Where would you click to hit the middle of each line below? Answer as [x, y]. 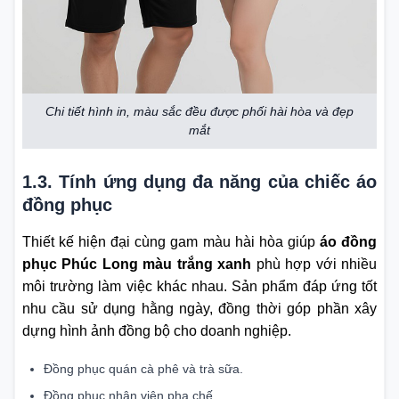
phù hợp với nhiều [314, 265]
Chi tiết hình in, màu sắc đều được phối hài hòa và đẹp [199, 112]
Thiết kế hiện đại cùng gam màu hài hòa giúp [171, 242]
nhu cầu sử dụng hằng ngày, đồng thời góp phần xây [199, 309]
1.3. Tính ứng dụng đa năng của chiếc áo [199, 182]
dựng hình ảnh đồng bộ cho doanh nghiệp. [157, 331]
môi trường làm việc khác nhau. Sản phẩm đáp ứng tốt [199, 287]
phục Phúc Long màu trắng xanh [137, 265]
